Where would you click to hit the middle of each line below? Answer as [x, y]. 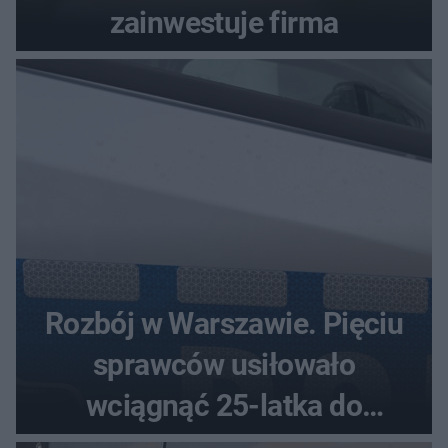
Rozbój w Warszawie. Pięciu [224, 323]
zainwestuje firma [224, 22]
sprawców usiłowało [224, 364]
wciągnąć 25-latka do [224, 405]
